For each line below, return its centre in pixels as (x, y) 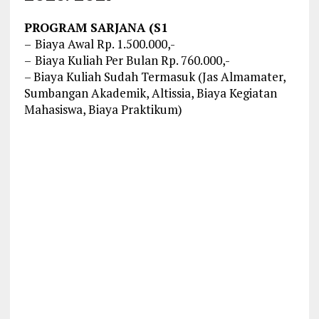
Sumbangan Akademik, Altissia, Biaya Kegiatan (150, 93)
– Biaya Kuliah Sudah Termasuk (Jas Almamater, (155, 77)
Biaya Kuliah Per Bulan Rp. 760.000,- (132, 61)
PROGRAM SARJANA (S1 (96, 28)
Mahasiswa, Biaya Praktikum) (103, 110)
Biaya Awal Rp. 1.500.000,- (105, 44)
